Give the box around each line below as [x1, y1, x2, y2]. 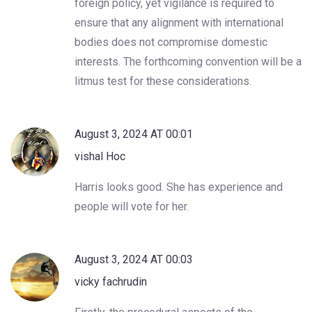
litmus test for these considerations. [75, 74, 251, 88]
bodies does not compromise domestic [75, 35, 267, 49]
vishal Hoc [75, 149, 125, 163]
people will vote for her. [75, 199, 189, 213]
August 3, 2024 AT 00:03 [75, 252, 193, 266]
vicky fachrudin [75, 274, 147, 288]
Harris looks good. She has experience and [75, 180, 283, 194]
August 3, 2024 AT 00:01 [75, 127, 193, 141]
